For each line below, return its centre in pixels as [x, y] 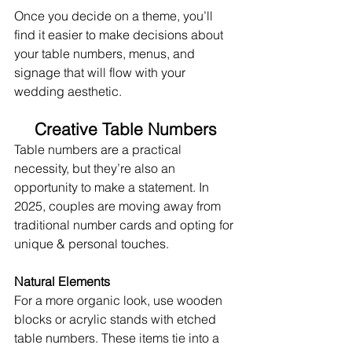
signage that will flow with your [101, 72]
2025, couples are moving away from [119, 205]
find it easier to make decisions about [120, 34]
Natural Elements [62, 281]
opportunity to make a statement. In [113, 187]
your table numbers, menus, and [106, 53]
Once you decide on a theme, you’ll [115, 15]
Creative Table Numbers [126, 128]
